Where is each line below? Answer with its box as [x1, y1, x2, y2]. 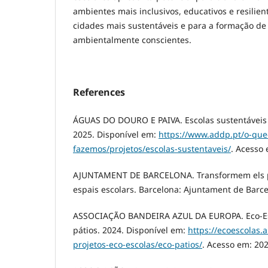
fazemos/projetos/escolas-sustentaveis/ [73, 142, 231, 154]
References [73, 85, 125, 99]
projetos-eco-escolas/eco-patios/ [73, 238, 202, 250]
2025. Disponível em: [73, 128, 159, 140]
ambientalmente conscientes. [73, 33, 191, 45]
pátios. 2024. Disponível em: [73, 224, 188, 236]
